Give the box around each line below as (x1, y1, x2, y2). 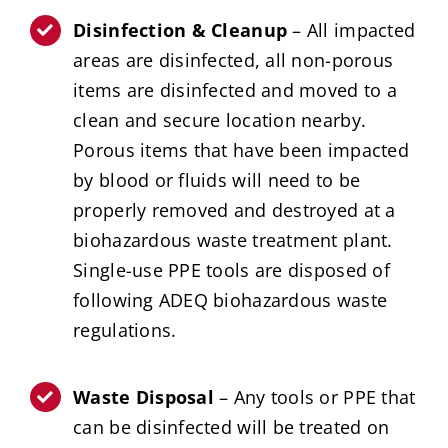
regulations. (73, 318, 177, 343)
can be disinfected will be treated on (73, 414, 390, 439)
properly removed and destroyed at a (73, 198, 396, 223)
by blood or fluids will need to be (73, 168, 361, 193)
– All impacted (287, 18, 416, 43)
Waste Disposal (73, 384, 214, 409)
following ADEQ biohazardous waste (73, 288, 388, 313)
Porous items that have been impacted (73, 138, 409, 163)
